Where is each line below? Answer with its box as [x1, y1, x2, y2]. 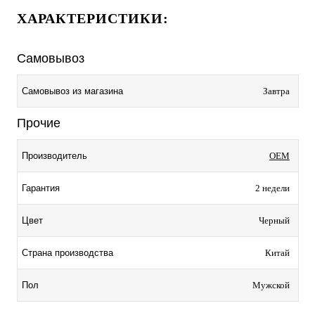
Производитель [22, 150, 87, 162]
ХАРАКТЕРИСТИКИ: [17, 11, 169, 27]
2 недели [255, 183, 290, 194]
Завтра [263, 86, 290, 97]
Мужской [252, 280, 290, 291]
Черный [259, 215, 290, 226]
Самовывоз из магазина [22, 86, 126, 97]
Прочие [17, 116, 60, 131]
